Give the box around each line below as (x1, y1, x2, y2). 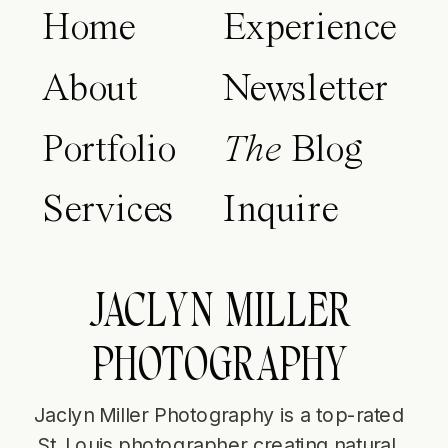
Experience (222, 9, 397, 49)
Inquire (222, 191, 338, 231)
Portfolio (42, 131, 175, 171)
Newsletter (222, 69, 388, 110)
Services (42, 191, 174, 231)
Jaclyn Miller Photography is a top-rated (33, 401, 405, 426)
